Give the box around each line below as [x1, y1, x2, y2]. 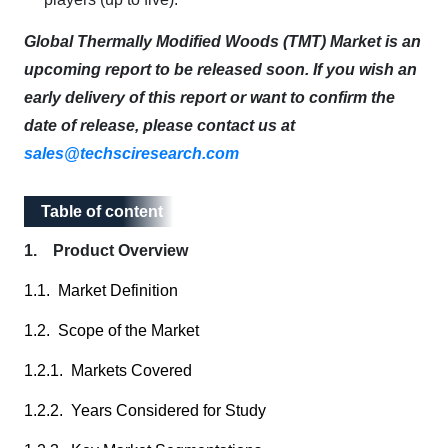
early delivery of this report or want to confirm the [24, 89, 395, 106]
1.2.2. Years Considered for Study [24, 402, 266, 419]
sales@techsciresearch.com [24, 145, 239, 162]
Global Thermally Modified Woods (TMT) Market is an [24, 33, 421, 50]
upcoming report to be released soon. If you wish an [24, 61, 417, 78]
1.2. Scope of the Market [24, 322, 199, 339]
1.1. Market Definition [24, 282, 178, 299]
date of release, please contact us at [24, 117, 295, 134]
